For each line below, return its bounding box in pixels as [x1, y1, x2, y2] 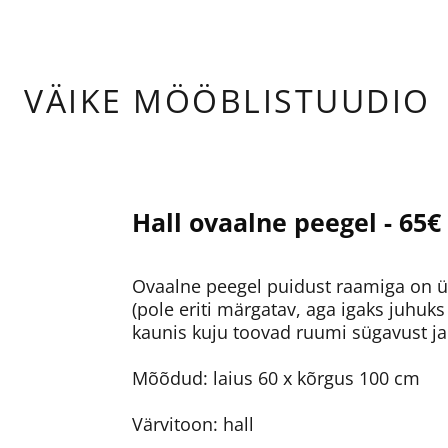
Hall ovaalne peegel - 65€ [132, 205, 441, 239]
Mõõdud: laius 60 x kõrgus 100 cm [132, 366, 420, 390]
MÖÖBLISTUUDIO [133, 79, 431, 122]
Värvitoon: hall [132, 412, 259, 436]
